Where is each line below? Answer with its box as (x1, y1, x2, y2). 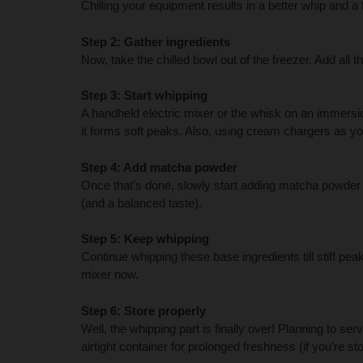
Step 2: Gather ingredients (81, 34, 230, 49)
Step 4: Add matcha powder (81, 160, 237, 174)
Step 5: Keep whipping (81, 232, 209, 246)
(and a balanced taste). (81, 195, 202, 210)
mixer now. (81, 267, 142, 282)
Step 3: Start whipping (81, 88, 207, 103)
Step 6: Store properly (81, 303, 206, 318)
